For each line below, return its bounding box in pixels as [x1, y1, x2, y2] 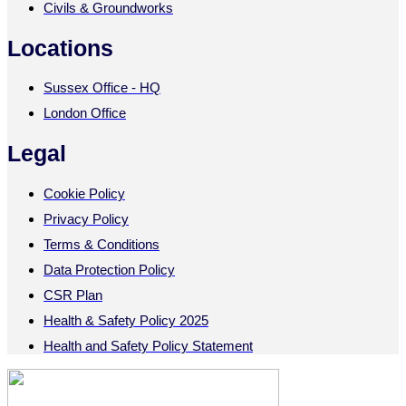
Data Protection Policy [43, 261, 175, 277]
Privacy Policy [43, 210, 129, 227]
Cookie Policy [43, 185, 125, 201]
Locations [7, 34, 113, 61]
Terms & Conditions [43, 236, 159, 252]
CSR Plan [43, 286, 102, 303]
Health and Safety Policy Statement [43, 337, 253, 353]
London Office [43, 105, 126, 121]
